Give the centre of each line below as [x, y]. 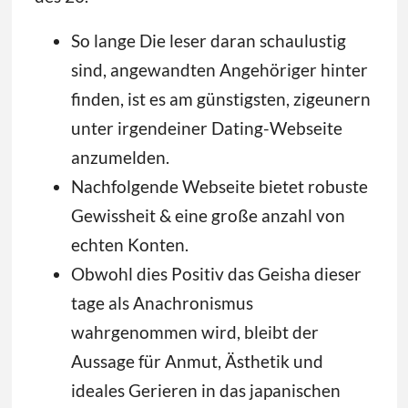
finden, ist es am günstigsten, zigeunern [220, 99]
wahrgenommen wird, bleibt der [194, 332]
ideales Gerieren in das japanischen [205, 391]
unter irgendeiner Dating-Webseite [206, 128]
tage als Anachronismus [162, 303]
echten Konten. [129, 245]
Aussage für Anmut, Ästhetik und [197, 362]
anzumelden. [120, 158]
